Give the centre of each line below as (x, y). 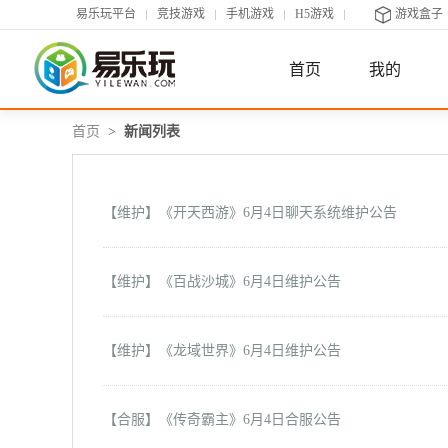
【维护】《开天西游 (166, 212)
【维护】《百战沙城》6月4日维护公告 (222, 281)
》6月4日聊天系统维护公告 (313, 212)
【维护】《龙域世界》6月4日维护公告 (222, 350)
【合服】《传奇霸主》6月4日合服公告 (222, 419)
